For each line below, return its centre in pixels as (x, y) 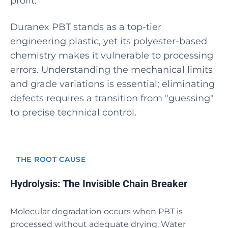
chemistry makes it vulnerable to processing (112, 55)
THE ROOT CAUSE (51, 159)
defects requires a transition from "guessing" (112, 98)
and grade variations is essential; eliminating (112, 84)
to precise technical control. (73, 112)
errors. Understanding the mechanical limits (111, 70)
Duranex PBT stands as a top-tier (86, 27)
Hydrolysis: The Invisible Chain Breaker (99, 184)
